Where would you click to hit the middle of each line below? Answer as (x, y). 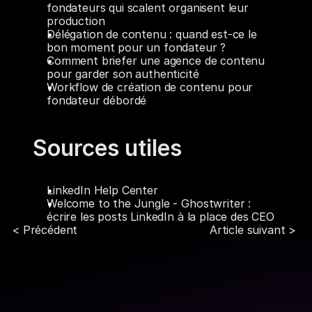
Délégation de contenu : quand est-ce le (152, 34)
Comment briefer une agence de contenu (156, 61)
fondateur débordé (97, 100)
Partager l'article (92, 234)
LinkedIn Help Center (102, 190)
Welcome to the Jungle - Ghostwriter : (149, 203)
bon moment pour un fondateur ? (136, 47)
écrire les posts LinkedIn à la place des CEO (161, 217)
